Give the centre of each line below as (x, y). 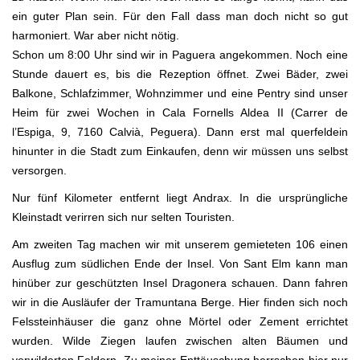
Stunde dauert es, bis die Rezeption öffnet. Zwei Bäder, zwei (180, 74)
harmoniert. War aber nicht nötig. (96, 36)
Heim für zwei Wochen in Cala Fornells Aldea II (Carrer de (180, 113)
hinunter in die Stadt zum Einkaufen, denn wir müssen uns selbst (180, 151)
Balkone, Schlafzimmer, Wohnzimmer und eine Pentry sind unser (180, 94)
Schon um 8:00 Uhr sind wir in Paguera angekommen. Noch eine (180, 55)
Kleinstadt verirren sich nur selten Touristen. (123, 217)
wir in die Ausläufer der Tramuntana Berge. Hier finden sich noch (180, 303)
